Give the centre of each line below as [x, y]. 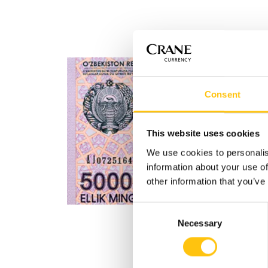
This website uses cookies [203, 133]
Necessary [200, 223]
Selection [150, 223]
